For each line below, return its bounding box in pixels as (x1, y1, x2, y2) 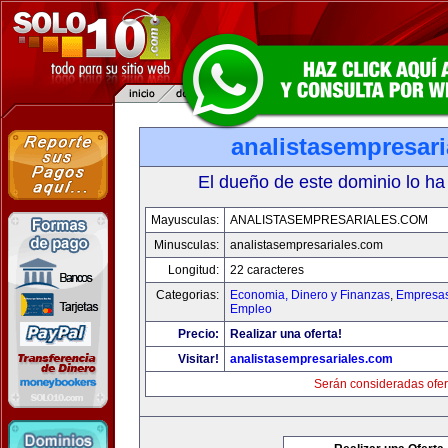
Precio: (178, 327, 219, 341)
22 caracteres (230, 263, 304, 277)
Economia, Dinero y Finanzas (230, 288, 390, 302)
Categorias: (156, 288, 219, 302)
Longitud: (168, 263, 219, 277)
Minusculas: (154, 238, 219, 252)
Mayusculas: (151, 213, 219, 227)
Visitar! (178, 352, 219, 366)
